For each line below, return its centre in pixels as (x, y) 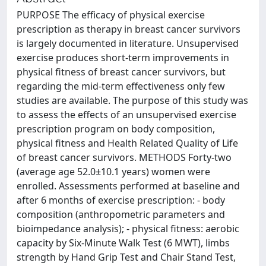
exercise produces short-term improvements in (123, 58)
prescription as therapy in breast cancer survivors (129, 29)
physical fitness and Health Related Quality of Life (127, 143)
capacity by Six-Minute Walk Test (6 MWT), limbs (123, 243)
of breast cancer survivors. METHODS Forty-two (124, 157)
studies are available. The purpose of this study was (132, 100)
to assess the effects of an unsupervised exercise (126, 115)
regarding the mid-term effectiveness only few (121, 86)
